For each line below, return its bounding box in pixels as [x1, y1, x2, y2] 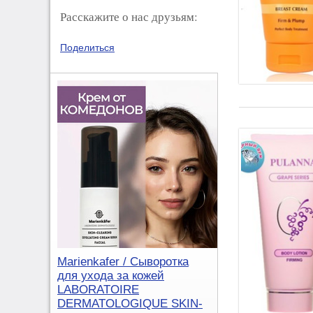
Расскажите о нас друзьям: [60, 8, 198, 25]
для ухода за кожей [57, 269, 164, 283]
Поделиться [60, 42, 115, 54]
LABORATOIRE [57, 283, 139, 297]
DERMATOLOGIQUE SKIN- [57, 297, 203, 311]
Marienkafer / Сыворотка [57, 255, 189, 269]
